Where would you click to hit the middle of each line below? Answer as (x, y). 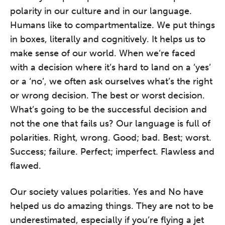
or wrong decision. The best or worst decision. (107, 95)
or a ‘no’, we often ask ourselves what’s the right (111, 81)
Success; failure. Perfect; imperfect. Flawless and (112, 152)
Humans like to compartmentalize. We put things (113, 25)
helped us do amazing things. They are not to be (112, 206)
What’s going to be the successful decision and (108, 109)
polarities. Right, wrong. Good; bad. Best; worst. (111, 138)
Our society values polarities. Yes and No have (107, 192)
